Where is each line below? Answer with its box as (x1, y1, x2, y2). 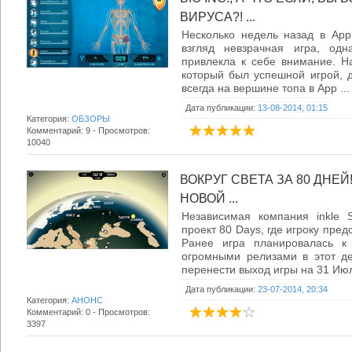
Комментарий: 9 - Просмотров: (27, 126, 150, 135)
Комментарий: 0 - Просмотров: (27, 307, 150, 317)
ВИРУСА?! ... (180, 10, 255, 24)
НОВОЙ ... (180, 192, 238, 205)
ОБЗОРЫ (71, 114, 110, 123)
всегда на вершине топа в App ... (181, 82, 350, 94)
